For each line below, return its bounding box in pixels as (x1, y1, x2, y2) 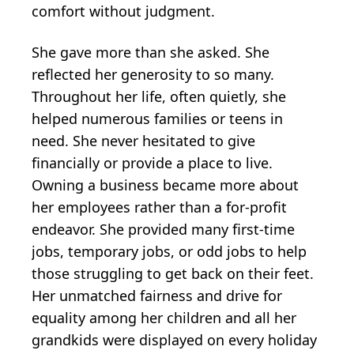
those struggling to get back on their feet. (32, 263, 314, 283)
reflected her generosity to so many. (32, 64, 274, 84)
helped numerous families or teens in (32, 108, 283, 128)
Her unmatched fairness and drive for (32, 285, 282, 305)
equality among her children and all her (32, 307, 296, 327)
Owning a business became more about (32, 175, 299, 194)
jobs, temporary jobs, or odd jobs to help (32, 241, 307, 261)
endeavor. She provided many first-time (32, 219, 295, 239)
